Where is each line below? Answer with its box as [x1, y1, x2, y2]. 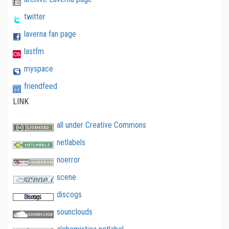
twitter [24, 11, 45, 21]
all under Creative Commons [57, 120, 146, 130]
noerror [57, 154, 80, 165]
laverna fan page [24, 29, 76, 39]
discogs [57, 189, 82, 199]
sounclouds [57, 207, 93, 217]
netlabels [57, 137, 85, 147]
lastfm [24, 46, 44, 56]
